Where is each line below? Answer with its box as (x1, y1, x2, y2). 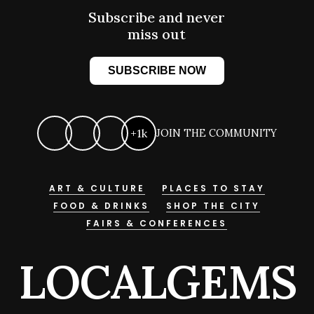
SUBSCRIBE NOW (107, 64, 206, 76)
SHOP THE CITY (166, 200, 261, 212)
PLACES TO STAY (161, 182, 265, 194)
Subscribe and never (88, 8, 226, 26)
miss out (128, 25, 186, 43)
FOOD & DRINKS (53, 200, 150, 212)
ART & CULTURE (48, 182, 145, 194)
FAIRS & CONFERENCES (86, 217, 228, 229)
